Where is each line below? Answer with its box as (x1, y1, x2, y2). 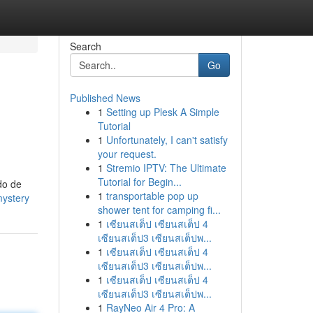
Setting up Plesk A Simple (105, 105, 219, 119)
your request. (97, 147, 156, 161)
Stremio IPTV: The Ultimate (105, 161, 226, 175)
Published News (69, 91, 140, 105)
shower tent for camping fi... (97, 203, 221, 217)
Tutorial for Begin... (97, 175, 182, 189)
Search (69, 39, 101, 53)
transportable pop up (105, 189, 198, 203)
